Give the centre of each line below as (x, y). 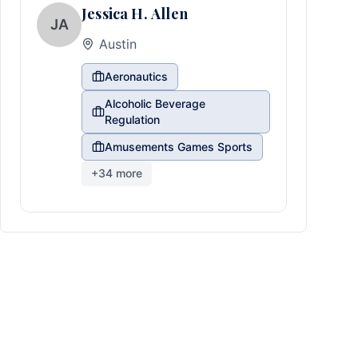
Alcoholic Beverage (155, 103)
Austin (118, 44)
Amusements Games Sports (179, 147)
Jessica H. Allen (135, 14)
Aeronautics (136, 76)
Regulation (132, 119)
